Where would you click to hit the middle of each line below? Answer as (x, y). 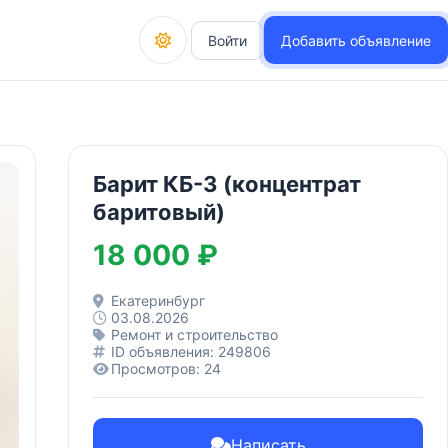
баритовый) (159, 212)
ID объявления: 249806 (191, 351)
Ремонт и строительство (194, 334)
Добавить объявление (356, 40)
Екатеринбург (158, 300)
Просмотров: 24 (166, 368)
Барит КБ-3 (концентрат (227, 184)
